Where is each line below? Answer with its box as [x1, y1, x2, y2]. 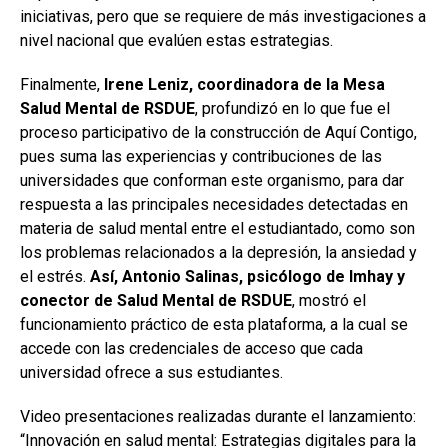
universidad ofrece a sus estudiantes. [20, 363, 283, 382]
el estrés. [20, 267, 90, 286]
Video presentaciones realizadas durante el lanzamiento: [20, 407, 420, 426]
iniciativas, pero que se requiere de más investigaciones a [20, 7, 426, 26]
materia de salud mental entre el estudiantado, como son [20, 219, 415, 238]
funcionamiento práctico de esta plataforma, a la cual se [20, 315, 408, 334]
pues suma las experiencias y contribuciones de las [20, 147, 382, 166]
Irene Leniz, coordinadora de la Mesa [104, 75, 385, 94]
